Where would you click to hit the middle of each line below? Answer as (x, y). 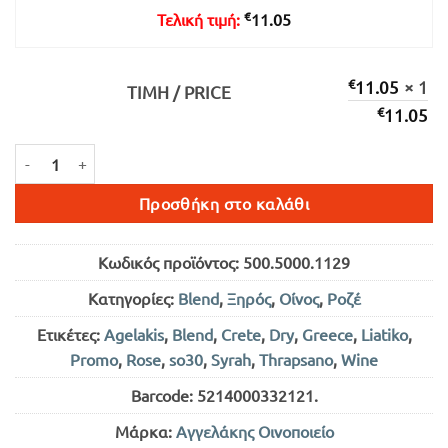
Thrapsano (296, 358)
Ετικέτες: (70, 333)
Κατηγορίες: (132, 297)
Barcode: (163, 394)
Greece (327, 333)
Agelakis (133, 333)
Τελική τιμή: (200, 18)
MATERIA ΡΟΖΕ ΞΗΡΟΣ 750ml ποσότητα (140, 153)
